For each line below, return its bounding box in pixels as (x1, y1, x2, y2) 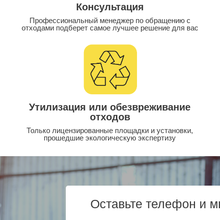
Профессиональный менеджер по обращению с (29, 16, 191, 25)
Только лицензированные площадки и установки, (27, 126, 193, 135)
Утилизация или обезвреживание (29, 101, 191, 112)
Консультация (76, 1, 144, 12)
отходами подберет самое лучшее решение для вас (21, 23, 198, 32)
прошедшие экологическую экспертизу (44, 133, 176, 142)
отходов (89, 111, 130, 122)
